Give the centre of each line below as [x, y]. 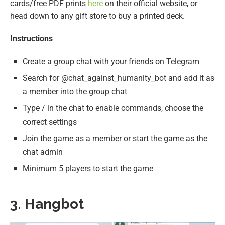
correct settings [50, 122]
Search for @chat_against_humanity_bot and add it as [119, 78]
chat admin [43, 152]
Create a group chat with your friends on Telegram [111, 61]
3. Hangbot [47, 204]
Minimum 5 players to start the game [88, 168]
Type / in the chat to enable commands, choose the [113, 108]
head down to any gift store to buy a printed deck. [97, 16]
